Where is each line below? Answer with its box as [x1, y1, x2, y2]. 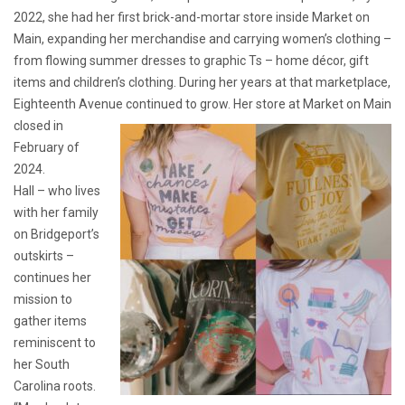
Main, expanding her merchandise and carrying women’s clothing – [14, 32, 391, 47]
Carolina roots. [14, 379, 96, 394]
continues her [14, 270, 91, 286]
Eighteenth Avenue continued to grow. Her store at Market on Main [14, 97, 391, 112]
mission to [14, 292, 72, 307]
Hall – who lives [14, 184, 100, 199]
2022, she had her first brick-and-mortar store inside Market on [14, 10, 370, 25]
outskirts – [14, 249, 74, 264]
